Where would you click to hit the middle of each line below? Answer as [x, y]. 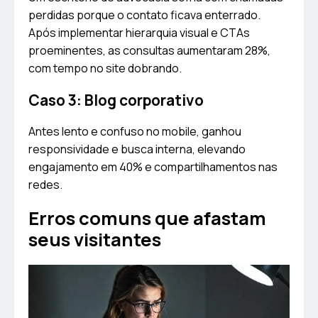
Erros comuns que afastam [147, 219]
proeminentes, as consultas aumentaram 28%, [149, 51]
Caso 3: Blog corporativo [116, 100]
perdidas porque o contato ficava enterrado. [144, 15]
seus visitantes [95, 240]
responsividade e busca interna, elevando [137, 149]
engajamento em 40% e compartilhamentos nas [153, 167]
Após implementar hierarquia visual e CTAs [139, 33]
